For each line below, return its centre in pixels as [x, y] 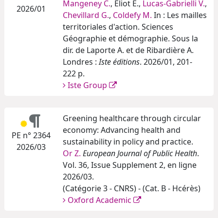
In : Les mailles [179, 15]
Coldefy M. [132, 15]
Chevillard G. [86, 15]
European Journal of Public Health [140, 154]
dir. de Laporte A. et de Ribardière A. [128, 50]
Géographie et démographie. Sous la [130, 39]
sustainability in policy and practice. [128, 142]
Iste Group [88, 85]
